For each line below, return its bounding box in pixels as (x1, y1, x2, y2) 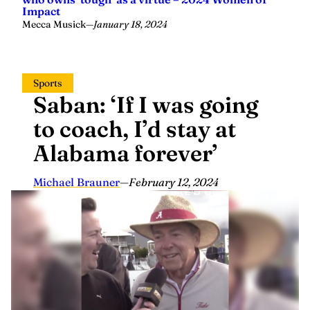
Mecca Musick (22, 17, 86, 30)
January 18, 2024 (93, 17, 167, 30)
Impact (22, 3, 60, 18)
